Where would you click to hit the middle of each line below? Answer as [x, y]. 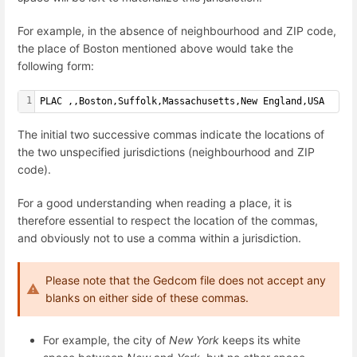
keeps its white [260, 340]
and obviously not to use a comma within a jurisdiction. [159, 237]
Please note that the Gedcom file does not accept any [186, 280]
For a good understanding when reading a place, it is [155, 202]
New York [194, 340]
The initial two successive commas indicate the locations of [171, 135]
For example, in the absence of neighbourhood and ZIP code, [177, 30]
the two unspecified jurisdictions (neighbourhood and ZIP [166, 152]
